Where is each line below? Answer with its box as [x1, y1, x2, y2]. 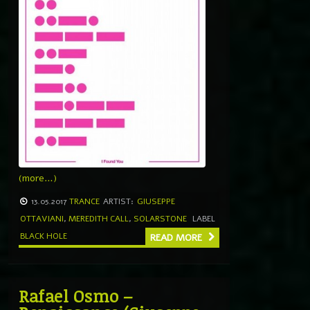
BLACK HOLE [20, 230, 67, 241]
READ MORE [150, 230, 205, 244]
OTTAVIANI [20, 212, 64, 224]
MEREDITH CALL [69, 212, 129, 224]
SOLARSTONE [134, 212, 187, 224]
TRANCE [69, 195, 100, 207]
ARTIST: [103, 195, 134, 207]
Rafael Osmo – [19, 284, 133, 307]
